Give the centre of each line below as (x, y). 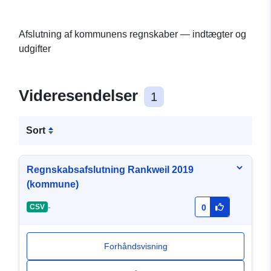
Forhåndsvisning (135, 247)
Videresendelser (80, 96)
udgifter (35, 49)
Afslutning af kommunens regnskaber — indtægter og (132, 34)
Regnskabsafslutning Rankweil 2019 (110, 170)
